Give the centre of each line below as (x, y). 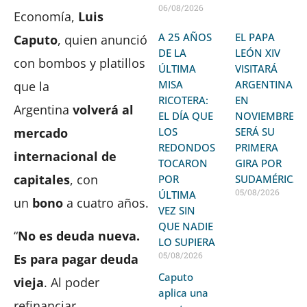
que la (32, 86)
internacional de (65, 156)
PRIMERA (257, 147)
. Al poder (72, 283)
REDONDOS (187, 147)
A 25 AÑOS (185, 37)
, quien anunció (102, 39)
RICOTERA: (184, 100)
